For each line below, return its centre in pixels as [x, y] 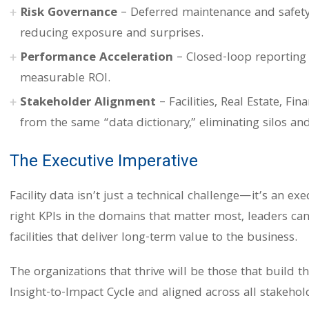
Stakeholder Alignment [88, 103]
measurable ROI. [65, 79]
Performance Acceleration [97, 58]
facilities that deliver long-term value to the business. [153, 238]
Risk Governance [69, 13]
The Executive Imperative [104, 161]
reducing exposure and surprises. [112, 34]
